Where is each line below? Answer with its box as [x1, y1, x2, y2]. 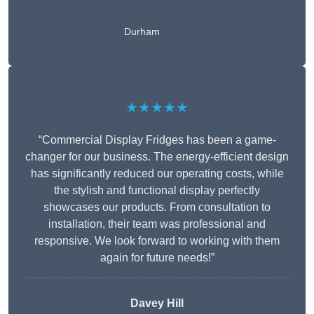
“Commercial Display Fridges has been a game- [38, 134, 276, 146]
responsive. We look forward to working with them [34, 235, 280, 247]
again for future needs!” [100, 252, 214, 264]
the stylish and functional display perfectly [54, 184, 260, 197]
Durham [123, 26, 160, 38]
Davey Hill [130, 297, 184, 310]
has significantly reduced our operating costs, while [30, 168, 284, 180]
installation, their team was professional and [48, 218, 266, 231]
